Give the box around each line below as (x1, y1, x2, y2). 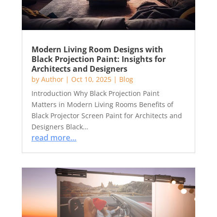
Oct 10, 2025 (71, 75, 111, 84)
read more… (31, 132, 77, 143)
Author (41, 75, 63, 84)
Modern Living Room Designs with (31, 44, 163, 55)
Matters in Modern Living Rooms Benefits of (31, 100, 173, 109)
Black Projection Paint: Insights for (31, 54, 166, 64)
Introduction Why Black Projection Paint (31, 89, 159, 98)
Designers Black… (31, 122, 88, 131)
